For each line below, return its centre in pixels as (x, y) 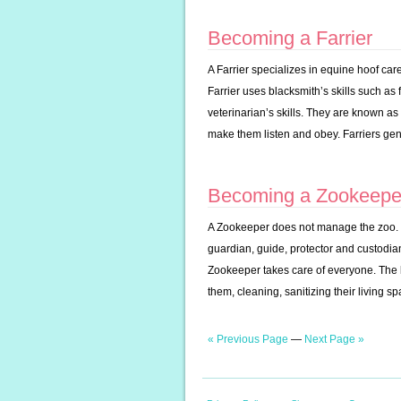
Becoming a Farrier (290, 38)
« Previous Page (248, 339)
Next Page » (334, 339)
